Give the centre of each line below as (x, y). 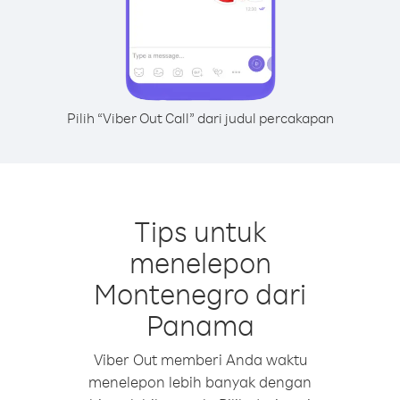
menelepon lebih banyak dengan (200, 382)
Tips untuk (200, 231)
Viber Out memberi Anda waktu (200, 359)
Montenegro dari (200, 293)
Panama (200, 325)
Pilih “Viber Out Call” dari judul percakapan (200, 118)
